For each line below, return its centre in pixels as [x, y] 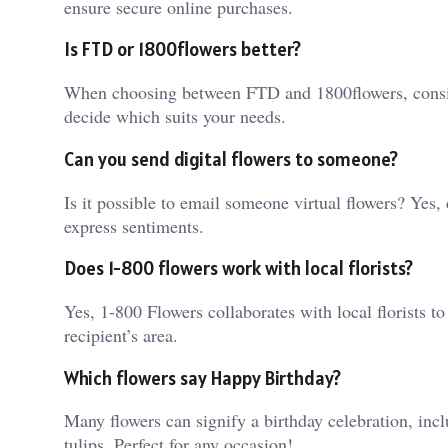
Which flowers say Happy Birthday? [202, 377]
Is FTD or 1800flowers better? [182, 49]
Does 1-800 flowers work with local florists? [238, 268]
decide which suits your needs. [175, 116]
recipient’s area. [121, 334]
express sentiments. [134, 225]
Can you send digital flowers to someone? [231, 158]
